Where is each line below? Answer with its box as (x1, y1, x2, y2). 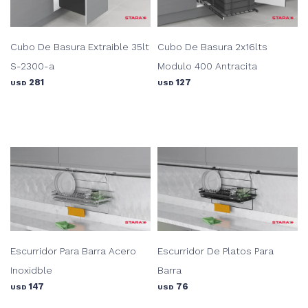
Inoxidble (10, 265, 52, 276)
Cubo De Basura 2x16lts (157, 41, 267, 52)
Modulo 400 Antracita (157, 60, 257, 71)
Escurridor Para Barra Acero (10, 245, 136, 257)
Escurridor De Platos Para (157, 245, 274, 257)
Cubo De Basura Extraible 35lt (10, 41, 149, 52)
